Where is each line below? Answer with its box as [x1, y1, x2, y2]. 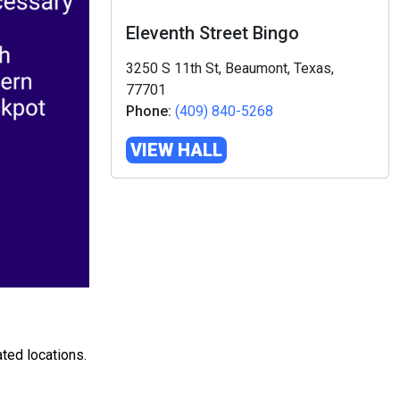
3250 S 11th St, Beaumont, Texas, [126, 60, 334, 77]
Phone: [126, 103, 171, 120]
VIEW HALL [130, 139, 222, 161]
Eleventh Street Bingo [126, 22, 299, 44]
